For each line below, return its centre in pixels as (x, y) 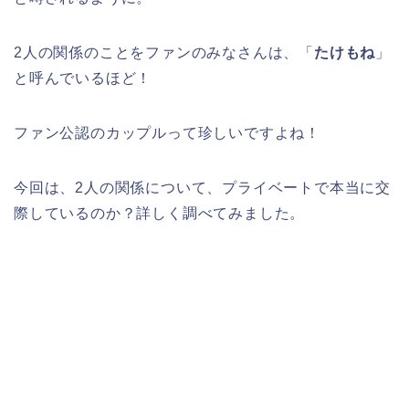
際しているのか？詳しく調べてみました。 (160, 213)
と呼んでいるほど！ (83, 78)
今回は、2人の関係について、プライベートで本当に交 (202, 187)
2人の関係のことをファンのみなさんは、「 (164, 52)
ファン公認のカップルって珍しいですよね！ (167, 132)
